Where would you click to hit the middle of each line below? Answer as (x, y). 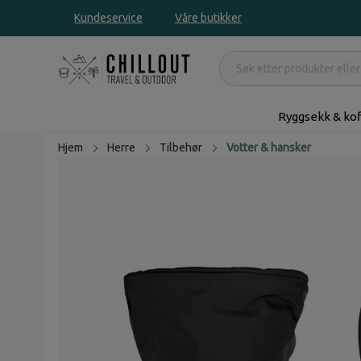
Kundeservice (108, 18)
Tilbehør (181, 147)
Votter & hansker (269, 147)
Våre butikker (208, 18)
